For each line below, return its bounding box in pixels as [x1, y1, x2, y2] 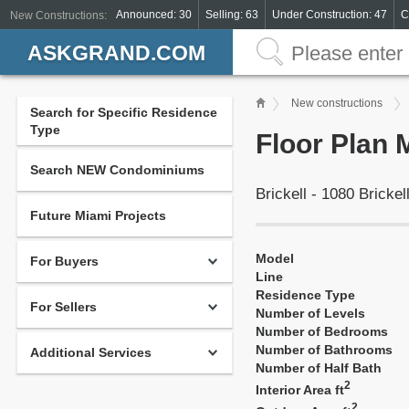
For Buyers [30, 254, 99, 268]
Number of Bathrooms [256, 342, 393, 357]
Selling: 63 [205, 8, 258, 21]
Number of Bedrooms [256, 324, 388, 339]
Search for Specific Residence [30, 105, 217, 120]
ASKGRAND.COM [27, 41, 205, 65]
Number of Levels [256, 306, 365, 320]
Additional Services [30, 345, 152, 360]
